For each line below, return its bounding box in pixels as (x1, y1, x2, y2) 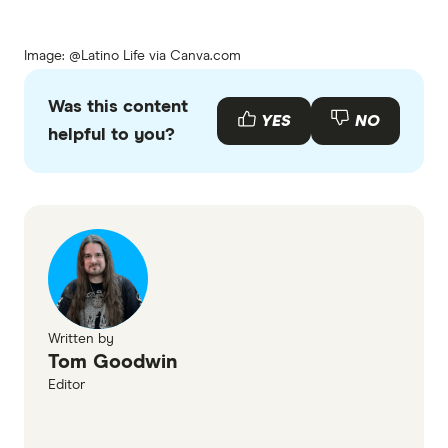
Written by (48, 332, 114, 347)
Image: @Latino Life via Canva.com (24, 49, 241, 64)
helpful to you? (48, 126, 175, 145)
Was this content (48, 98, 188, 117)
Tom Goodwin (48, 352, 178, 373)
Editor (48, 378, 85, 393)
